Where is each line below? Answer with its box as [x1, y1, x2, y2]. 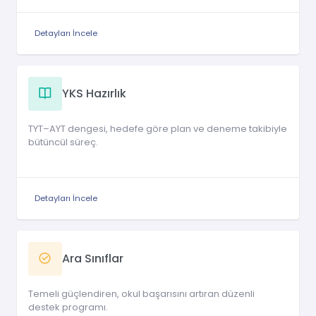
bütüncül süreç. [28, 135, 98, 149]
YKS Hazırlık [62, 85, 126, 102]
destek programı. [28, 300, 108, 314]
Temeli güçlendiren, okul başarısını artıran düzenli [28, 286, 255, 300]
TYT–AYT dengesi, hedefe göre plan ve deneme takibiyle [28, 121, 287, 135]
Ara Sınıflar [62, 250, 123, 267]
